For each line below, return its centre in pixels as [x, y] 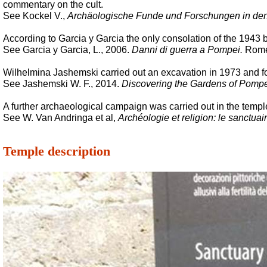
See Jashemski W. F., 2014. [62, 84]
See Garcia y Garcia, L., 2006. [67, 50]
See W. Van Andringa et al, [60, 118]
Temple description [57, 151]
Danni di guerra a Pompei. [187, 50]
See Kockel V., [35, 16]
